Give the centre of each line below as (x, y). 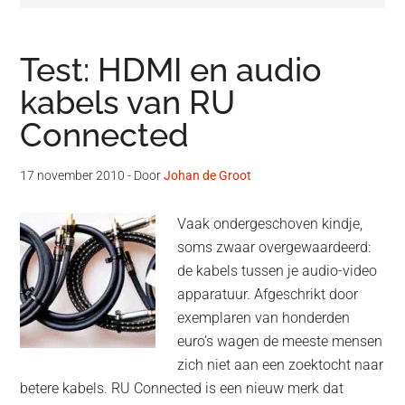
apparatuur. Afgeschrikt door (268, 295)
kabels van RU (128, 103)
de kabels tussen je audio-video (278, 271)
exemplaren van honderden (264, 318)
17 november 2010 (73, 176)
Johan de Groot (208, 176)
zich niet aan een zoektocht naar (281, 365)
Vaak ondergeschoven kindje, (270, 224)
